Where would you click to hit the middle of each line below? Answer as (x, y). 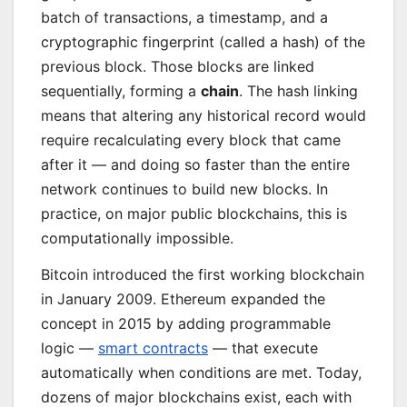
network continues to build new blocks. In (184, 189)
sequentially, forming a (121, 90)
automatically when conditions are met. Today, (201, 372)
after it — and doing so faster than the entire (195, 164)
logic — (69, 347)
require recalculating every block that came (191, 139)
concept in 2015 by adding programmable (186, 323)
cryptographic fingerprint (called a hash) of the (203, 41)
